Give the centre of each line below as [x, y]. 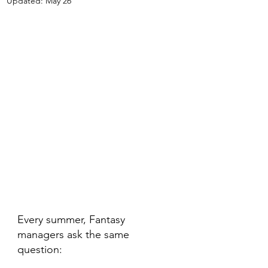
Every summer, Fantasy [73, 220]
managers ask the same [75, 234]
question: [40, 249]
